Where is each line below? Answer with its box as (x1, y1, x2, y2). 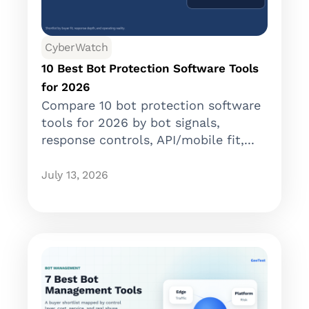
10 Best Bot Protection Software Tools (41, 61, 259, 76)
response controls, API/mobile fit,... (41, 132, 255, 148)
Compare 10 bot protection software (41, 98, 261, 113)
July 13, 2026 (41, 168, 108, 182)
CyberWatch (45, 41, 108, 54)
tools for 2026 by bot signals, (41, 115, 220, 130)
